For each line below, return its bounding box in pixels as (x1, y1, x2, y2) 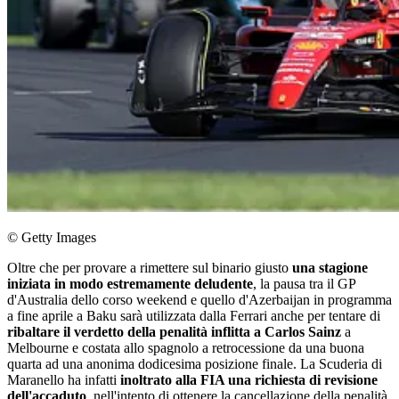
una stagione (289, 260, 368, 276)
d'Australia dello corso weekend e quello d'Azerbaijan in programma (7, 292, 392, 308)
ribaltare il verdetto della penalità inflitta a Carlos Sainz (7, 324, 341, 340)
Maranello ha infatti (7, 372, 117, 388)
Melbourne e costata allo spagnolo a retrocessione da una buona (7, 340, 364, 356)
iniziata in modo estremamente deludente (7, 276, 253, 292)
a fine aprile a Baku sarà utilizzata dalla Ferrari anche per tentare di (7, 308, 380, 324)
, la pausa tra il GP (253, 276, 355, 292)
